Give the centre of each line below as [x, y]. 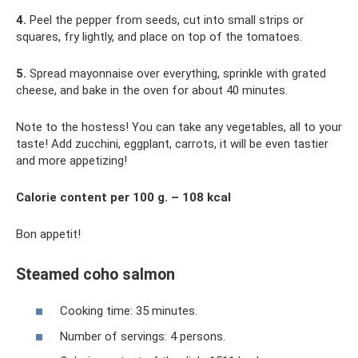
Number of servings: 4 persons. [143, 336]
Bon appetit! [48, 234]
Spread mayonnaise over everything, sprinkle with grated [176, 73]
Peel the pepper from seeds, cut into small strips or [165, 20]
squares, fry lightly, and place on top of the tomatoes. [159, 36]
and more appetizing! [72, 160]
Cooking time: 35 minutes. [129, 311]
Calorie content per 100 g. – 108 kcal [123, 197]
